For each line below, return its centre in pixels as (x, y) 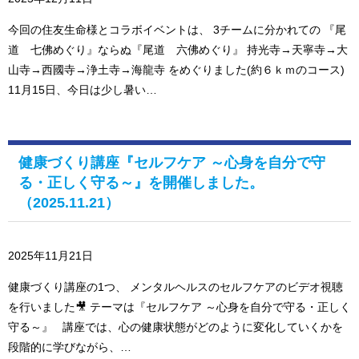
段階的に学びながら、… (70, 347)
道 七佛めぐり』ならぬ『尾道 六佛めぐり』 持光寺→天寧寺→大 (178, 50)
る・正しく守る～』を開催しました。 (141, 183)
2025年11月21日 (50, 256)
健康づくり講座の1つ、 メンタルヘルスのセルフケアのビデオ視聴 (175, 287)
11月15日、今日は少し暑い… (83, 90)
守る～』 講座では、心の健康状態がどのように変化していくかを (175, 327)
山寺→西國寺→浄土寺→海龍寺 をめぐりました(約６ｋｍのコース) (176, 70)
